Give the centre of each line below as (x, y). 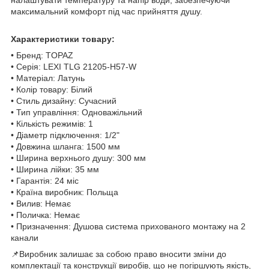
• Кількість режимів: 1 (52, 123)
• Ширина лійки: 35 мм (55, 169)
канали (25, 237)
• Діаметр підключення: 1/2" (65, 135)
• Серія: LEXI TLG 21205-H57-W (74, 66)
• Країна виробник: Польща (65, 192)
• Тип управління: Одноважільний (77, 112)
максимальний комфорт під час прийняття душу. (107, 11)
